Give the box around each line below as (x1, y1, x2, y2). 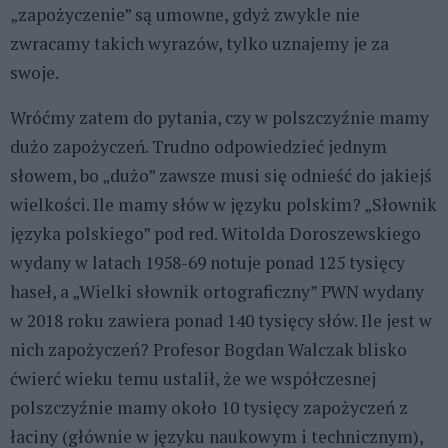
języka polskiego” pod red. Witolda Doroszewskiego (10, 222, 421, 245)
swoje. (10, 61, 59, 84)
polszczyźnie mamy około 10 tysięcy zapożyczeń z (10, 396, 408, 419)
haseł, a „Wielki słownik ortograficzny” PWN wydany (10, 280, 424, 303)
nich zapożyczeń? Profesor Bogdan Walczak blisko (10, 338, 407, 361)
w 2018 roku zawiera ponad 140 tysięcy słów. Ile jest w (10, 309, 432, 332)
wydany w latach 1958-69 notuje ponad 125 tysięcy (10, 251, 405, 274)
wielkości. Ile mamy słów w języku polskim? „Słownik (10, 193, 437, 216)
